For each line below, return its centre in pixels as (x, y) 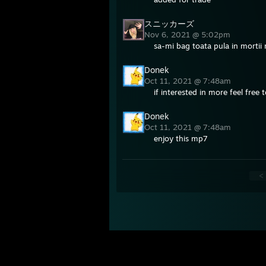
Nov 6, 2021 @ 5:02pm (189, 34)
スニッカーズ (169, 23)
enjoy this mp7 (181, 138)
